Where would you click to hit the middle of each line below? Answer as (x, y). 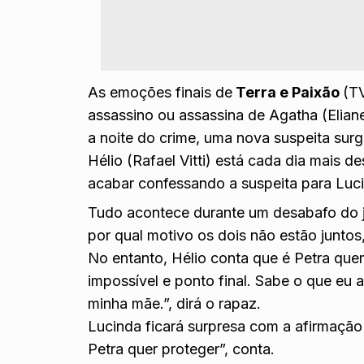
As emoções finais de (160, 93)
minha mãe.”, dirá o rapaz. (175, 304)
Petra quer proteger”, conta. (182, 349)
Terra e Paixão (288, 93)
